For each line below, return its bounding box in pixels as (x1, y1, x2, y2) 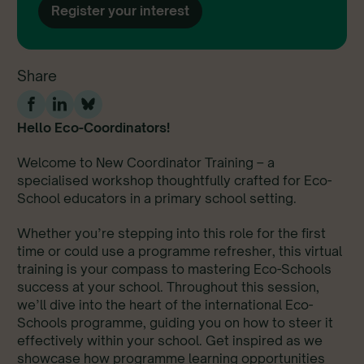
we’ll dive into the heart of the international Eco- (17, 296, 313, 313)
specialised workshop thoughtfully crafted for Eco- (17, 171, 331, 188)
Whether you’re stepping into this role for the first (17, 224, 326, 241)
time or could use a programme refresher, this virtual (17, 242, 342, 259)
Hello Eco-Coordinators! (17, 119, 170, 136)
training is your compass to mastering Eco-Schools (17, 260, 331, 277)
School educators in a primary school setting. (17, 189, 297, 206)
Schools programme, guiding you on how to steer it (17, 314, 333, 331)
